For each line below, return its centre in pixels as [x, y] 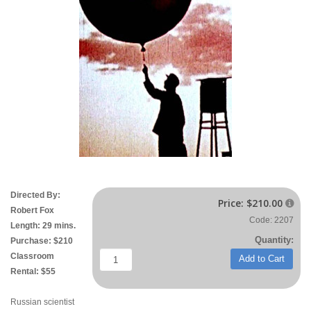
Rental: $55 [33, 271]
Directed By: [35, 195]
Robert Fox [32, 210]
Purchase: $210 [42, 241]
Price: [232, 203]
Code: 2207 [271, 220]
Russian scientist [42, 302]
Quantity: [274, 240]
